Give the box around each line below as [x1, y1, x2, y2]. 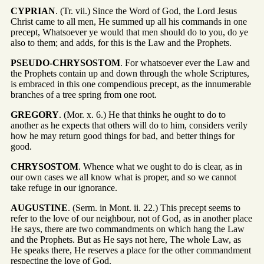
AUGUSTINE [11, 202, 68, 213]
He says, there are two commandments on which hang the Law [11, 223, 245, 234]
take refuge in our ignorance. [11, 182, 117, 193]
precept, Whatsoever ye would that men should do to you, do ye [11, 27, 248, 37]
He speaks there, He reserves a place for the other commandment [11, 245, 251, 255]
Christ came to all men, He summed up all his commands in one [11, 16, 247, 27]
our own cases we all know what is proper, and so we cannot [11, 171, 236, 182]
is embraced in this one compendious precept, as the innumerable [11, 78, 251, 89]
